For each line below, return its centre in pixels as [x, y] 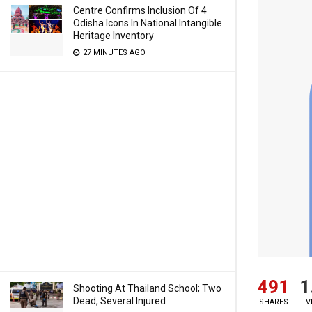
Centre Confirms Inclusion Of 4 [140, 10]
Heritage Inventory [114, 36]
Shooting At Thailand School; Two [147, 288]
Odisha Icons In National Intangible [148, 23]
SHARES [273, 302]
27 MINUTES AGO [113, 53]
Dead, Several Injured [119, 301]
